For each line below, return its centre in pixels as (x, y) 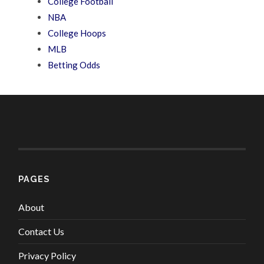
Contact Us (42, 231)
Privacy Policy (47, 255)
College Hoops (77, 33)
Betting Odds (74, 65)
